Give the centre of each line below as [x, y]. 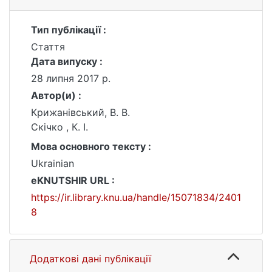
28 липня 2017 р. [71, 78]
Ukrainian [53, 163]
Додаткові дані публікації [90, 259]
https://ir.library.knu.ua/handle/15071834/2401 [136, 197]
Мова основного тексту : [91, 146]
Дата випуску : [67, 61]
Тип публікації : [69, 30]
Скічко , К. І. [59, 127]
